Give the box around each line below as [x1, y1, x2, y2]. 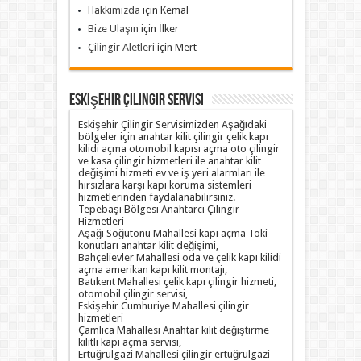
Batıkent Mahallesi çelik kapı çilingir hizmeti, [77, 276, 276, 288]
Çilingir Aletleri [87, 41, 155, 54]
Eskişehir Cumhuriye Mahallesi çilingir [77, 300, 249, 313]
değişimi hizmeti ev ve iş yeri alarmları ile [77, 167, 265, 180]
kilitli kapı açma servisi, [77, 336, 181, 349]
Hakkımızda [87, 4, 140, 17]
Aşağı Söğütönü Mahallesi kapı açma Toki [77, 227, 268, 240]
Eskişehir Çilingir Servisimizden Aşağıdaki [77, 118, 267, 131]
